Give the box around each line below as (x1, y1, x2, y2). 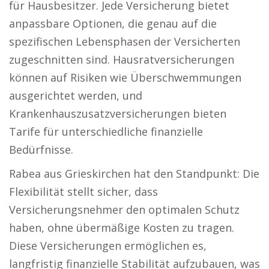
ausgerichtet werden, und (9, 88, 142, 103)
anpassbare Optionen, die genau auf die (9, 16, 217, 31)
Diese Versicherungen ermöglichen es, (9, 238, 207, 253)
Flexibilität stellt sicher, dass (9, 184, 158, 199)
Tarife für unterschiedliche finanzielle (9, 124, 203, 139)
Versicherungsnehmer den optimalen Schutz (9, 202, 240, 217)
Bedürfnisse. (9, 142, 73, 157)
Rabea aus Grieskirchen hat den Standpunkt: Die (9, 166, 259, 181)
